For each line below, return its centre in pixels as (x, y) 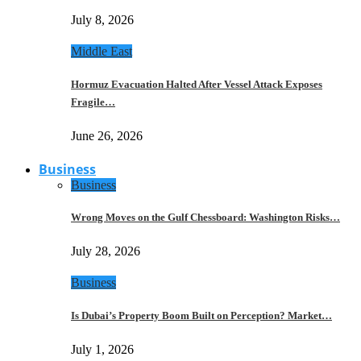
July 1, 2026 (102, 349)
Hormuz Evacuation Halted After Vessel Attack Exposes (197, 84)
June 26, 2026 (107, 135)
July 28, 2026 (106, 251)
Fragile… (93, 102)
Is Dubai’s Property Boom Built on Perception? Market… (201, 315)
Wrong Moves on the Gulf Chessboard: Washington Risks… (205, 218)
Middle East (102, 52)
